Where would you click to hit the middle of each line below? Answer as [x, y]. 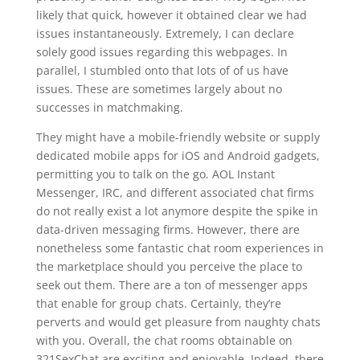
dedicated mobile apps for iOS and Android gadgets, [178, 155]
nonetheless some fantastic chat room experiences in [180, 248]
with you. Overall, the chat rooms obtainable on [164, 340]
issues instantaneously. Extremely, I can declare [165, 33]
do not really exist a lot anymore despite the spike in [177, 211]
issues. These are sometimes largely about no [159, 89]
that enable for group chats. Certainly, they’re [158, 303]
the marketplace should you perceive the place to [169, 266]
